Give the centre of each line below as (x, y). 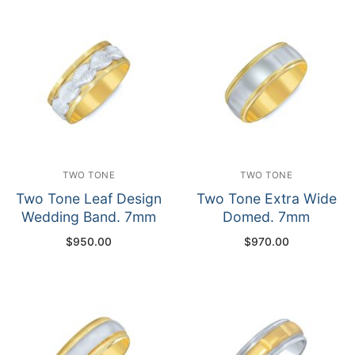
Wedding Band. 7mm (89, 217)
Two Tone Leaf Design (89, 199)
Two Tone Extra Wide (266, 199)
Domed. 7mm (266, 217)
